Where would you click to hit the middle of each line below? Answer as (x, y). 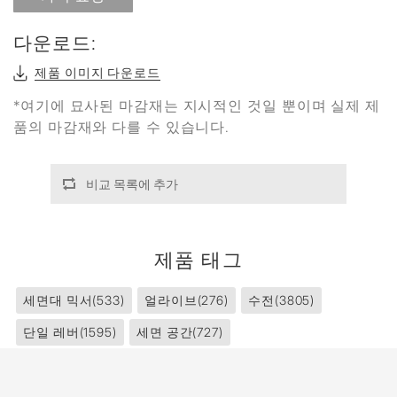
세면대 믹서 (58, 300)
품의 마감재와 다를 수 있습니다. (122, 127)
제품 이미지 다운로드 (97, 72)
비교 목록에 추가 (132, 184)
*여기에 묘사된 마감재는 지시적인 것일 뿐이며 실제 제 (197, 105)
